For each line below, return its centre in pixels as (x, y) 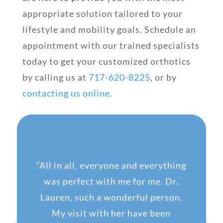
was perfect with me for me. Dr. (111, 181)
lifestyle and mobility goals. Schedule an (109, 29)
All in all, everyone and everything (113, 166)
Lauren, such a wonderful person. (111, 197)
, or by (163, 77)
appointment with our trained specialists (111, 45)
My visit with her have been (111, 213)
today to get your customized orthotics (106, 61)
